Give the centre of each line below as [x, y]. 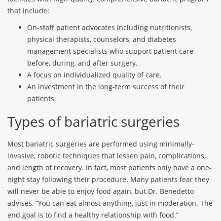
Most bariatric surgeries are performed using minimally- [101, 144]
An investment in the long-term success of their [106, 87]
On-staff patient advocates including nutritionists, [110, 27]
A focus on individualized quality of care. [94, 75]
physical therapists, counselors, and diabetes [102, 39]
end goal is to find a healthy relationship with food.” [93, 215]
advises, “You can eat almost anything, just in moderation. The [110, 203]
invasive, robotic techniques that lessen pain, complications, [107, 156]
